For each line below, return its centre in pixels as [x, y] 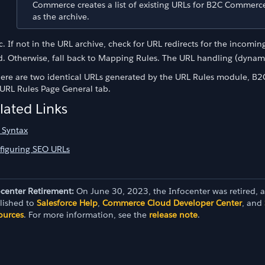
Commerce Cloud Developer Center [172, 203]
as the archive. [61, 17]
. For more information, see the [86, 214]
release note [173, 214]
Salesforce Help [67, 203]
